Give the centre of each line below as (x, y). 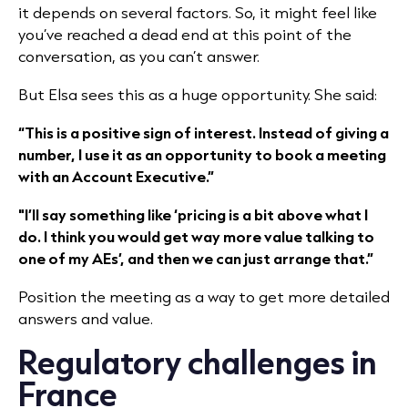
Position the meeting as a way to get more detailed (204, 296)
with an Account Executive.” (116, 176)
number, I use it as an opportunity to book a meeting (202, 154)
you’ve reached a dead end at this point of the (185, 34)
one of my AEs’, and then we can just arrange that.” (196, 258)
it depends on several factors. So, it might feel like (198, 12)
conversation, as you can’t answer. (141, 56)
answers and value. (86, 318)
